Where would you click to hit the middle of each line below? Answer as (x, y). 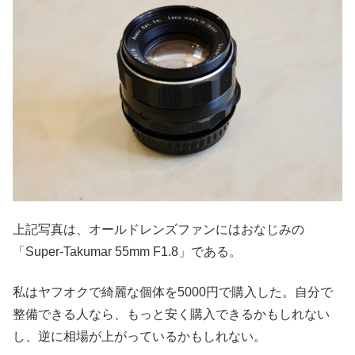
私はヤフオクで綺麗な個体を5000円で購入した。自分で (173, 292)
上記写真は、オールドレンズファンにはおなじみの (158, 230)
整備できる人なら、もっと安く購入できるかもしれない (171, 314)
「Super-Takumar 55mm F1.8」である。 (127, 252)
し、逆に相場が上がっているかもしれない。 (139, 336)
